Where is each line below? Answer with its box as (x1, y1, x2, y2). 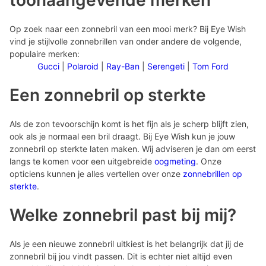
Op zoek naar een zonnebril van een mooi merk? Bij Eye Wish (9, 24, 246, 34)
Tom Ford (192, 61, 229, 71)
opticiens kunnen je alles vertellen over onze (9, 169, 183, 179)
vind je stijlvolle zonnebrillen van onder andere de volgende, (9, 36, 242, 46)
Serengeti (147, 61, 185, 71)
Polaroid (67, 61, 99, 71)
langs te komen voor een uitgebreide (9, 156, 154, 166)
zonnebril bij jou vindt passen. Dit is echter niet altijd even (9, 251, 232, 261)
